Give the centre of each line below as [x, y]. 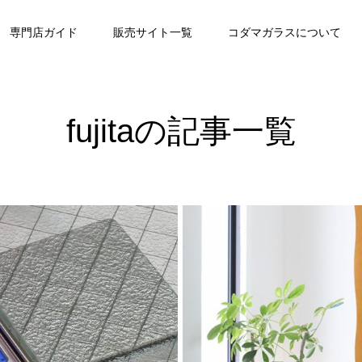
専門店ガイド [44, 32]
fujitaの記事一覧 [181, 131]
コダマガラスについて [284, 32]
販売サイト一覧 [153, 32]
